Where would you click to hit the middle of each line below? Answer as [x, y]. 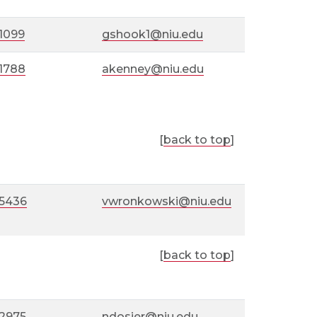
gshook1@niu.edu [153, 34]
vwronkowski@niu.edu [167, 201]
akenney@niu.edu [153, 69]
